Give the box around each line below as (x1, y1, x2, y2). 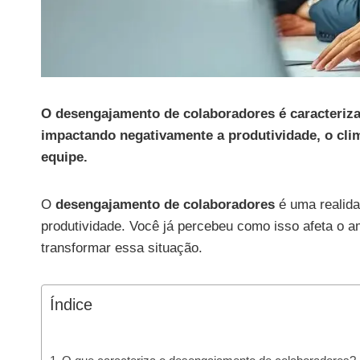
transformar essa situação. (41, 239, 202, 256)
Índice (50, 295, 92, 313)
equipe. (41, 149, 88, 165)
